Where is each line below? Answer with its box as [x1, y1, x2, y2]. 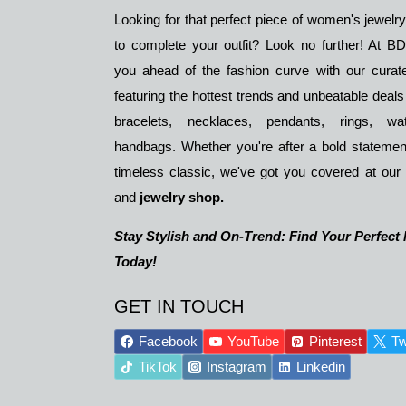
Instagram [206, 359, 266, 375]
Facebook [138, 333, 198, 350]
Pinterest [308, 333, 362, 350]
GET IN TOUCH [114, 296, 244, 317]
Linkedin [295, 359, 345, 375]
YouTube [227, 333, 279, 350]
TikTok [138, 359, 177, 375]
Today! [114, 254, 157, 270]
